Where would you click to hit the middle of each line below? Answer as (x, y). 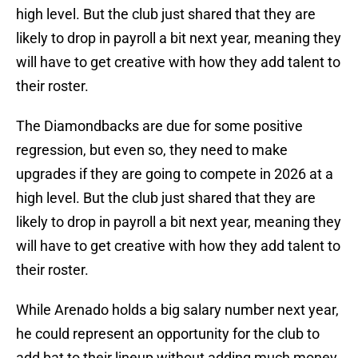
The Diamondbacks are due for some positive (159, 126)
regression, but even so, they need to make (152, 150)
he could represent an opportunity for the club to (168, 334)
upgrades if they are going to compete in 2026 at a (175, 174)
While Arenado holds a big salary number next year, (177, 310)
